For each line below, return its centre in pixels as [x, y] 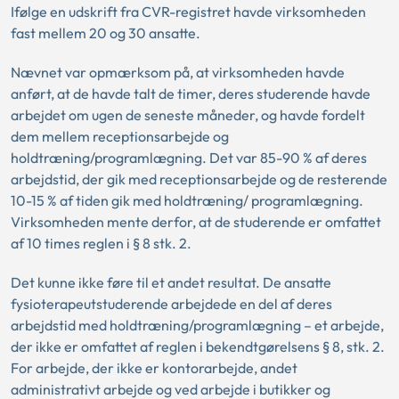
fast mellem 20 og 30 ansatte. [106, 33]
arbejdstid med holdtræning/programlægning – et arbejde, [197, 326]
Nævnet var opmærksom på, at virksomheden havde [178, 73]
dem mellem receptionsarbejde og [120, 137]
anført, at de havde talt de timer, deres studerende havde [191, 94]
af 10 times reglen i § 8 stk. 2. [101, 244]
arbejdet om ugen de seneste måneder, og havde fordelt [188, 115]
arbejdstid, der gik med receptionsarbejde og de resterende [199, 179]
